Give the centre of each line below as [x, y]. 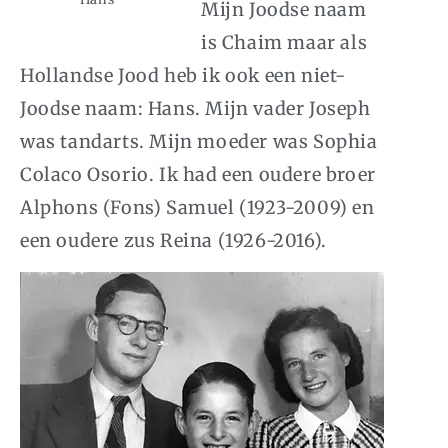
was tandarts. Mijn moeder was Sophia [199, 141]
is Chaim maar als [284, 42]
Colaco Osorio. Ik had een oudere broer [198, 174]
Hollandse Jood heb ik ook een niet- [183, 75]
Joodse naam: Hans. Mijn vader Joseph [195, 108]
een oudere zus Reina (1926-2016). [173, 240]
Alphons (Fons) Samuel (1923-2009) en [197, 207]
